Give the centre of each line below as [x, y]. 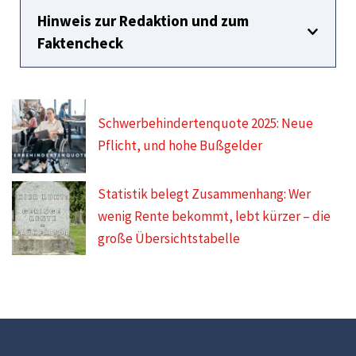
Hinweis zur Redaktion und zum [143, 20]
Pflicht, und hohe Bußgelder [180, 146]
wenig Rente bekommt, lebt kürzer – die [215, 217]
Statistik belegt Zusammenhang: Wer [205, 194]
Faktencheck [80, 43]
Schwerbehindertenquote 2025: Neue [206, 124]
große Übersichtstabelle [169, 239]
